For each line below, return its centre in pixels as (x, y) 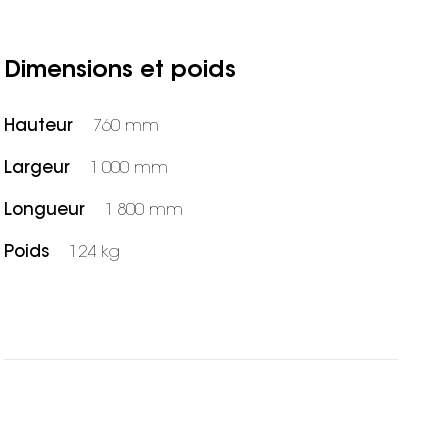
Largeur (37, 168)
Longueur (45, 210)
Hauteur (39, 126)
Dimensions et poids (120, 71)
